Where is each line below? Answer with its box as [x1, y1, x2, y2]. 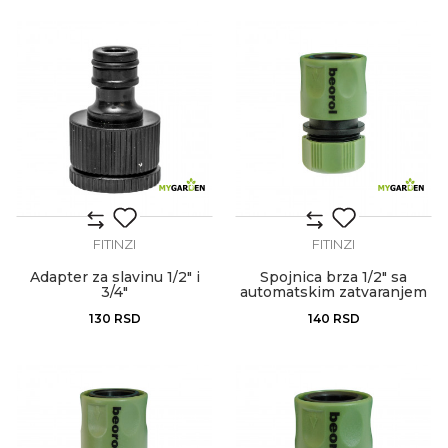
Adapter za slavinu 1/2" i [29, 268, 200, 286]
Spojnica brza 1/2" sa [260, 268, 407, 286]
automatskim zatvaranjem [240, 283, 427, 301]
